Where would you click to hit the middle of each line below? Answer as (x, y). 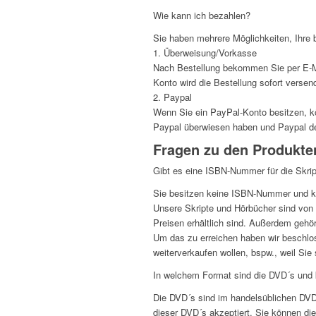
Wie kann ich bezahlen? (202, 15)
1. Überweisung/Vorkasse (205, 52)
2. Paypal (172, 97)
